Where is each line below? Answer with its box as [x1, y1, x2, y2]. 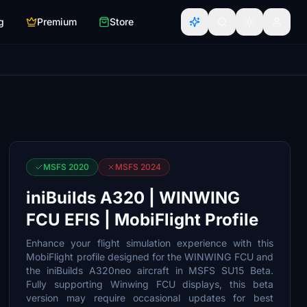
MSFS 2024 [115, 162, 162, 172]
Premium [37, 16, 77, 27]
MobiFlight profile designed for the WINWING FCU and [26, 251, 273, 262]
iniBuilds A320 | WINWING [26, 188, 241, 208]
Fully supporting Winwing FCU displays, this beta [26, 278, 273, 290]
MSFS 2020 [43, 162, 90, 172]
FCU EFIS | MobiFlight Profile [26, 210, 259, 230]
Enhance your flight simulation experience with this [26, 237, 273, 249]
